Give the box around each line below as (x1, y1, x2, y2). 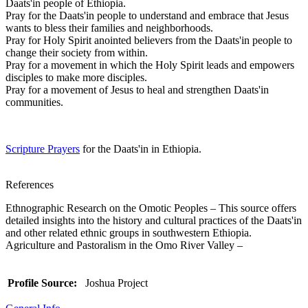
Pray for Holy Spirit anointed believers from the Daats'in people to (5, 34, 292, 46)
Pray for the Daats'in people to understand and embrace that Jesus (5, 9, 289, 21)
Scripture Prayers (5, 142, 80, 155)
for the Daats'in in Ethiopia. (80, 142, 201, 155)
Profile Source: (8, 276, 77, 289)
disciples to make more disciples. (5, 71, 147, 83)
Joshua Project (77, 276, 153, 289)
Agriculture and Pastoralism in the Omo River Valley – (5, 239, 243, 251)
